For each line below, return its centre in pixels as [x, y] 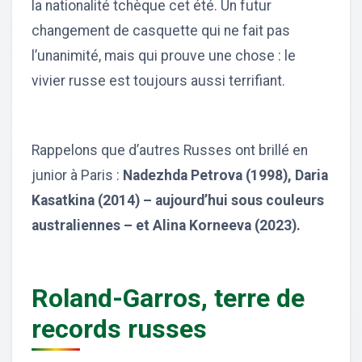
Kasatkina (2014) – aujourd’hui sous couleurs [178, 200]
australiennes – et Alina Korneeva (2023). [166, 225]
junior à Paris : [77, 175]
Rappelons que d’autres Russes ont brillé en [170, 150]
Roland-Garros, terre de [168, 298]
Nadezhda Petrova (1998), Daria [225, 175]
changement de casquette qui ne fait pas [161, 30]
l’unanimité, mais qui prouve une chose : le [164, 55]
